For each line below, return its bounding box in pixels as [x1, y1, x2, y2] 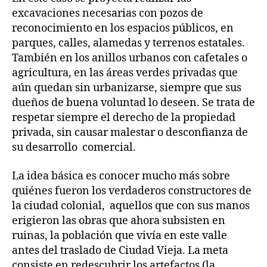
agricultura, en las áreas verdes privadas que [12, 66, 238, 80]
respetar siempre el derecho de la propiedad [12, 111, 235, 125]
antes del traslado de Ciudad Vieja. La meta [12, 243, 228, 257]
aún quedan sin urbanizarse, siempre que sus [12, 81, 241, 95]
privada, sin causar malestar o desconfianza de [12, 126, 248, 139]
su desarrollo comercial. [12, 141, 136, 154]
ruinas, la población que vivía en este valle [12, 228, 227, 243]
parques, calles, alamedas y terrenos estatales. [12, 36, 245, 50]
